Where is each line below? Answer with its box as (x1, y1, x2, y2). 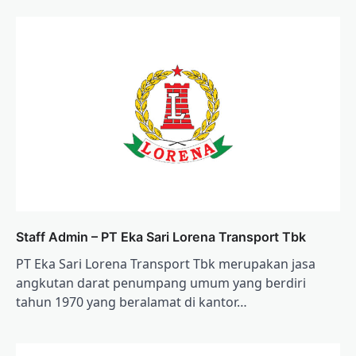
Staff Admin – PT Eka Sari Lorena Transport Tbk (16, 228, 306, 245)
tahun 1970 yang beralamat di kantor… (16, 292, 247, 311)
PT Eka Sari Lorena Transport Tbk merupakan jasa (16, 254, 315, 273)
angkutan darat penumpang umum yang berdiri (16, 273, 306, 292)
